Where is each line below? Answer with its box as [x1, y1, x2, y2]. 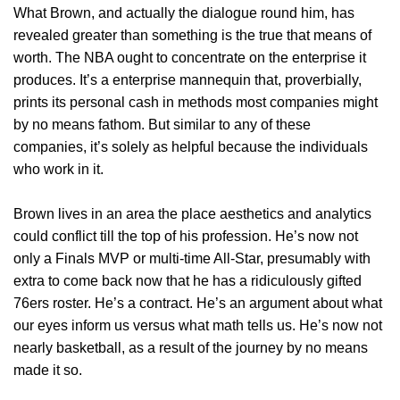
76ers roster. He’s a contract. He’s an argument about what [13, 296, 382, 312]
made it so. [13, 362, 82, 379]
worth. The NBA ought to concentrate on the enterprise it [13, 50, 366, 66]
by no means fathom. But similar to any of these [13, 117, 311, 133]
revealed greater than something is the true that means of [13, 28, 371, 44]
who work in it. [13, 162, 104, 178]
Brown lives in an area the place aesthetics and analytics [13, 206, 371, 222]
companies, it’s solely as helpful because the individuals [13, 139, 368, 155]
